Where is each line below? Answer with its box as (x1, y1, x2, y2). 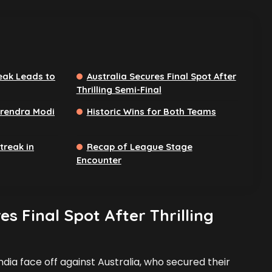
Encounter (76, 154, 121, 166)
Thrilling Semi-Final (76, 84, 161, 96)
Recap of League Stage (86, 141, 192, 153)
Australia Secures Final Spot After (86, 70, 236, 83)
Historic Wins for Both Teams (86, 106, 216, 118)
